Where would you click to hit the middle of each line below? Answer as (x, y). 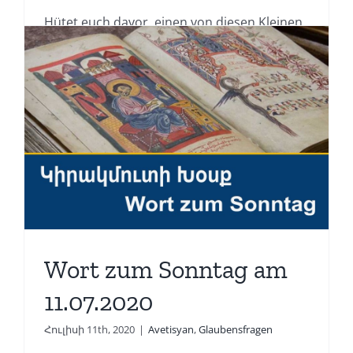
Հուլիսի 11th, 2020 (89, 329)
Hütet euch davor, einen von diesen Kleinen (173, 22)
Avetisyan (171, 329)
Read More (69, 83)
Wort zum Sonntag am (165, 269)
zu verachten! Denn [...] (112, 44)
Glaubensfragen (235, 329)
